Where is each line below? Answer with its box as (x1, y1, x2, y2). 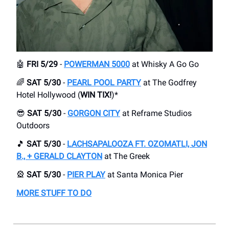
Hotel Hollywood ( (16, 90, 80, 100)
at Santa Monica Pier (105, 170, 183, 180)
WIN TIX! (80, 90, 111, 100)
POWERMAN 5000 (64, 59, 130, 70)
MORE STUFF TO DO (16, 188, 91, 198)
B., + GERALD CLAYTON (16, 151, 102, 162)
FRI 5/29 (27, 59, 58, 70)
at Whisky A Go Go (130, 59, 199, 70)
